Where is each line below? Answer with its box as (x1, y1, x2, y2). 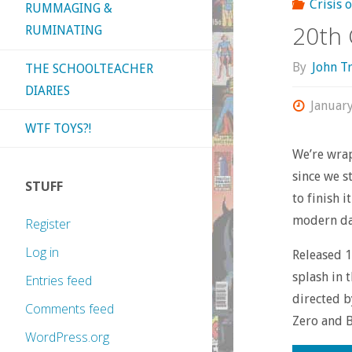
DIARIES (25, 82, 70, 98)
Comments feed (25, 300, 114, 318)
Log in (25, 244, 59, 262)
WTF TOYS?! (25, 120, 91, 136)
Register (25, 215, 71, 233)
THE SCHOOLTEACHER (25, 60, 153, 76)
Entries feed (25, 272, 92, 290)
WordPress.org (25, 328, 109, 346)
